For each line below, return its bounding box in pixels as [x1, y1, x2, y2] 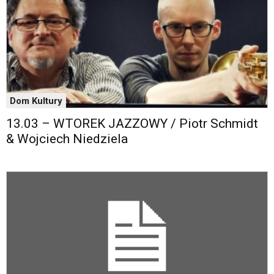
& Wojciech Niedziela [6, 131, 128, 147]
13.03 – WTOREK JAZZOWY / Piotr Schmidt [6, 116, 258, 131]
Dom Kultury [10, 95, 62, 107]
